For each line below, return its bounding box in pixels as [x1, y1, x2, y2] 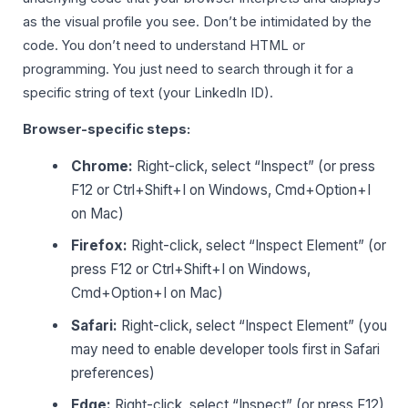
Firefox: [71, 237, 128, 255]
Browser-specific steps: [23, 121, 190, 138]
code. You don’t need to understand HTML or [23, 36, 305, 54]
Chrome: [71, 157, 134, 175]
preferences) [71, 363, 156, 382]
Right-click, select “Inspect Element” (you [117, 316, 388, 334]
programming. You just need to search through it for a [23, 60, 353, 77]
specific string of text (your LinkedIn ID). [23, 84, 273, 101]
